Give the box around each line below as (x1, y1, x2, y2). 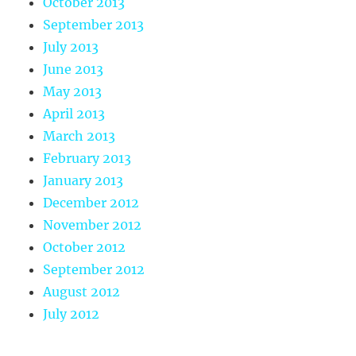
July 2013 (43, 39, 99, 56)
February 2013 (43, 150, 132, 167)
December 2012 (43, 195, 140, 211)
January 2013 (43, 172, 124, 189)
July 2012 (43, 306, 100, 323)
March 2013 (43, 128, 116, 145)
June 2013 (43, 61, 104, 78)
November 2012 (43, 217, 142, 234)
